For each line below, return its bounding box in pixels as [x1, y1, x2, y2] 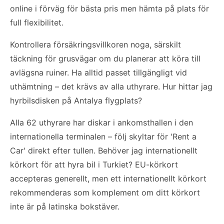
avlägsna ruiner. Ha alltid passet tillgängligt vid [10, 67, 187, 77]
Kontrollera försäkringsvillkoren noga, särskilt [10, 39, 181, 49]
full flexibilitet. [10, 17, 63, 27]
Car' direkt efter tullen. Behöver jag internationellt [10, 145, 197, 155]
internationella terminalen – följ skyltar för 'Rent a [10, 131, 196, 141]
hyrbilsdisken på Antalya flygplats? [10, 95, 142, 105]
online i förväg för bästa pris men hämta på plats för [10, 3, 209, 13]
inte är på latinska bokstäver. [10, 201, 119, 211]
